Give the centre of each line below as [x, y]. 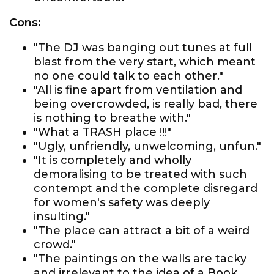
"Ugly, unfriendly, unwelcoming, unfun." [147, 146]
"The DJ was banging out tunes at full [143, 48]
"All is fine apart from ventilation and [138, 90]
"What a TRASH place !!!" [102, 132]
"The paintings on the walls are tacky [140, 259]
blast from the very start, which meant [145, 62]
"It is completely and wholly [113, 160]
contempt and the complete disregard [146, 188]
